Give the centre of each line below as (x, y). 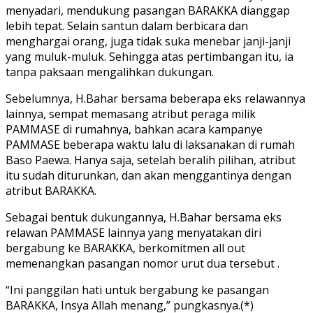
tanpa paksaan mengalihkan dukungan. (110, 72)
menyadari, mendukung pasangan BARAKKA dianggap (148, 10)
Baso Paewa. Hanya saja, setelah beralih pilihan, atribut (151, 160)
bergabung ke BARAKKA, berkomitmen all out (125, 248)
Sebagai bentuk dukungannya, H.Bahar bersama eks (144, 217)
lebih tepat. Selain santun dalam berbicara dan (127, 26)
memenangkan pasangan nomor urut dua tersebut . (143, 263)
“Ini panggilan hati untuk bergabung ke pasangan (137, 290)
